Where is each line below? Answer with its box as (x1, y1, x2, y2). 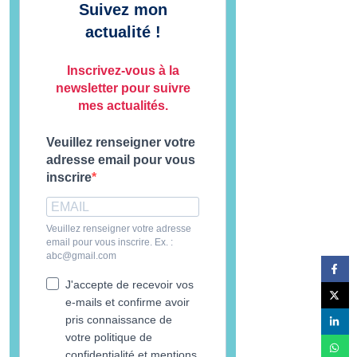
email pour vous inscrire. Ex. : (46, 237, 173, 248)
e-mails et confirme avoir (65, 296, 190, 308)
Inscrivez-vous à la (66, 64, 179, 77)
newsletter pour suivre (55, 81, 190, 95)
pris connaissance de (65, 313, 172, 326)
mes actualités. (77, 99, 168, 112)
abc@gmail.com (46, 250, 116, 261)
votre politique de (65, 331, 152, 343)
